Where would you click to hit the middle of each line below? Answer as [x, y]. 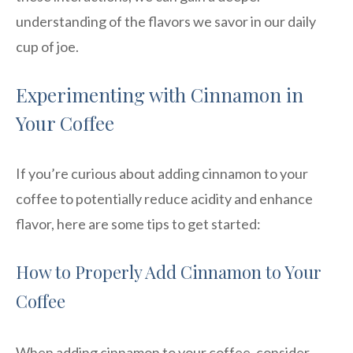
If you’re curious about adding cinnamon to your [162, 173]
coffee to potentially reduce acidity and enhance [164, 198]
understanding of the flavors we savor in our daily [166, 21]
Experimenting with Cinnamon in [160, 94]
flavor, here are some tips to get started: [138, 223]
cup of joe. [47, 46]
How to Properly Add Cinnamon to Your [169, 271]
